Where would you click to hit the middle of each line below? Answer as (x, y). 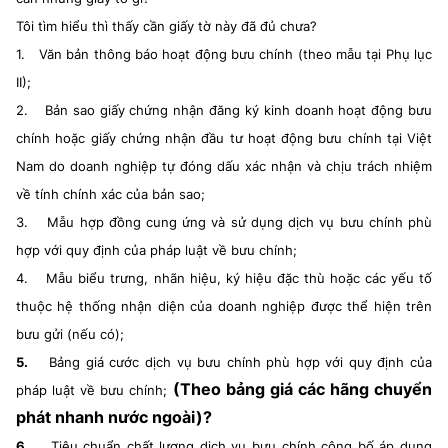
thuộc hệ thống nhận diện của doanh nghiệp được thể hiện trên (224, 306)
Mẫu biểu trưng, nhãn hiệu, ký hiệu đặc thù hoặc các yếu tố (239, 278)
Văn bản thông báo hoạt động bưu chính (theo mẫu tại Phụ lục (235, 54)
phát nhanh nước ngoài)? (114, 417)
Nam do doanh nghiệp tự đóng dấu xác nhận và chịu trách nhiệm (224, 166)
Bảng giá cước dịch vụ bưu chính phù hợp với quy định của (241, 362)
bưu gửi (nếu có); (70, 334)
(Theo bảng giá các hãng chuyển (302, 389)
